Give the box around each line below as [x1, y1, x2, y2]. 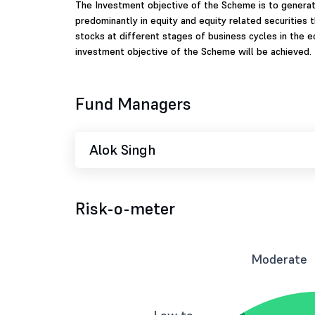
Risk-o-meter [75, 198, 175, 219]
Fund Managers [75, 93, 191, 115]
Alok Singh [89, 141, 155, 159]
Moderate [251, 251, 307, 267]
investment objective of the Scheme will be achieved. [75, 45, 311, 58]
